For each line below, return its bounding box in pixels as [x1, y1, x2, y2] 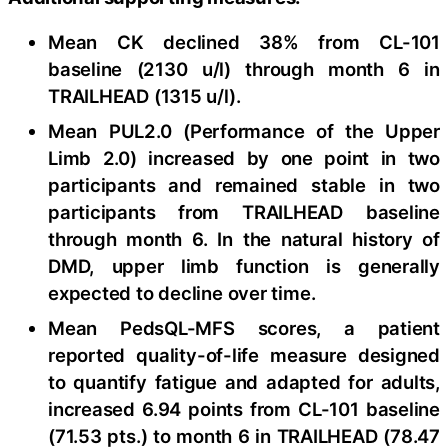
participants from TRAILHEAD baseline [48, 201, 440, 224]
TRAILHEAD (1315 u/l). [48, 85, 241, 108]
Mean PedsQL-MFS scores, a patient [48, 317, 440, 340]
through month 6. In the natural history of [48, 228, 440, 251]
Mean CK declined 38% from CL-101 [48, 31, 440, 54]
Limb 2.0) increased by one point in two [48, 147, 440, 170]
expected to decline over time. [48, 282, 316, 305]
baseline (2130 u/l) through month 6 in [48, 58, 440, 81]
